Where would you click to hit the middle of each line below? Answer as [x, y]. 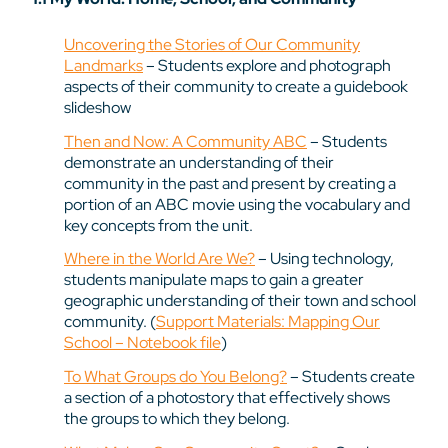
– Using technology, [324, 259]
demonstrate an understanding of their [199, 162]
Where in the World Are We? [159, 259]
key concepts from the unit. [158, 225]
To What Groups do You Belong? [175, 377]
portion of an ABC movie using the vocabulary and [237, 204]
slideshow [97, 107]
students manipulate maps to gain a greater [214, 280]
